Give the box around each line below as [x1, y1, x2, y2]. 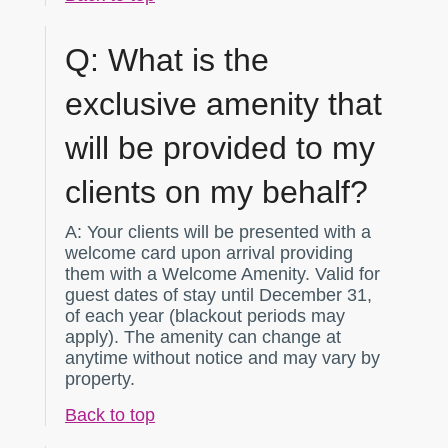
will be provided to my [65, 130, 375, 167]
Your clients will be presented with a [82, 222, 371, 243]
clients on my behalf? [65, 174, 368, 211]
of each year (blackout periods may [65, 306, 345, 327]
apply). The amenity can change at [65, 327, 341, 348]
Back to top [65, 405, 155, 426]
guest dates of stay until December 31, [65, 285, 372, 306]
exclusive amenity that [65, 86, 382, 123]
